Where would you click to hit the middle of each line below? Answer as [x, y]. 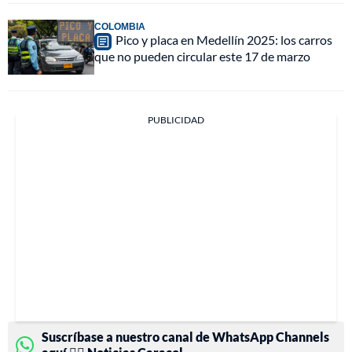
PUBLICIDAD [176, 120]
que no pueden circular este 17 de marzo [202, 57]
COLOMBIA [120, 27]
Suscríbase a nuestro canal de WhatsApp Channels [185, 337]
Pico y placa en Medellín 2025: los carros [224, 40]
